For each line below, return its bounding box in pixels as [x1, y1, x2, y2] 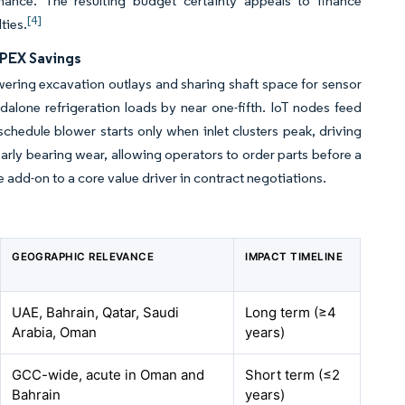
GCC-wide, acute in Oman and [12, 366, 205, 383]
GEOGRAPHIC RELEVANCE [12, 250, 155, 263]
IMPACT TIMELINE [245, 250, 344, 263]
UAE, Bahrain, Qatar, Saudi [12, 304, 180, 321]
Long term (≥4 [245, 304, 337, 321]
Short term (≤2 [245, 366, 341, 383]
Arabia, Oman [12, 324, 98, 341]
